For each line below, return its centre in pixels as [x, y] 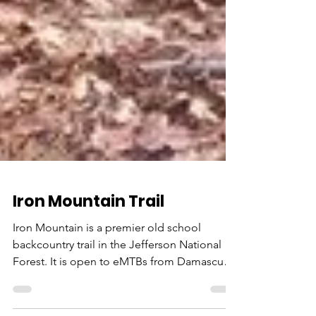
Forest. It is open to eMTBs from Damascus [121, 295]
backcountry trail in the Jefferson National [117, 278]
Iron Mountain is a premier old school [107, 261]
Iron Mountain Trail [89, 235]
